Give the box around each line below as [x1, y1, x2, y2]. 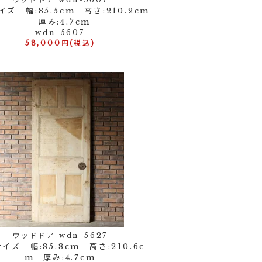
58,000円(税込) [25, 39, 95, 47]
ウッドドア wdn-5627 [12, 231, 108, 240]
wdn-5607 [35, 28, 85, 37]
